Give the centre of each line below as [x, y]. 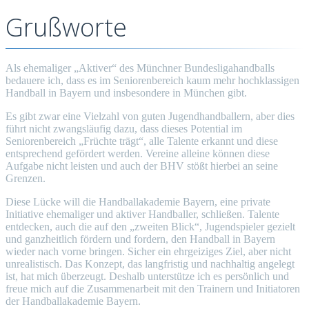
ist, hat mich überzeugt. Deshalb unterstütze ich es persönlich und [147, 276]
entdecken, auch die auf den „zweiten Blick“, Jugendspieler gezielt [150, 226]
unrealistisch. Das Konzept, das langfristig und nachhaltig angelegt [150, 263]
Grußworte [66, 27]
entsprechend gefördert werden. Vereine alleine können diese [138, 153]
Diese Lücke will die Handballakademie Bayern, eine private [138, 201]
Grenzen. [26, 178]
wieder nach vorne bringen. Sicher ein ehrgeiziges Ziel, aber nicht [148, 251]
